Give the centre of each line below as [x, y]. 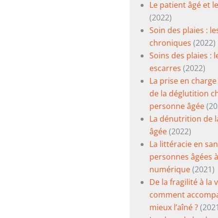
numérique [170, 169]
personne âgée [177, 106]
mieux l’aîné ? [173, 207]
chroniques [170, 43]
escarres [166, 68]
